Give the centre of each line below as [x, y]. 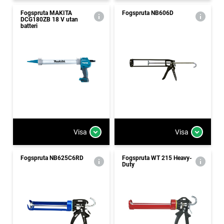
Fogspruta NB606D [148, 13]
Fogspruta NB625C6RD [52, 158]
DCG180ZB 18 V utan [49, 19]
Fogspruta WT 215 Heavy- [157, 158]
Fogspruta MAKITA [46, 13]
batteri [29, 26]
